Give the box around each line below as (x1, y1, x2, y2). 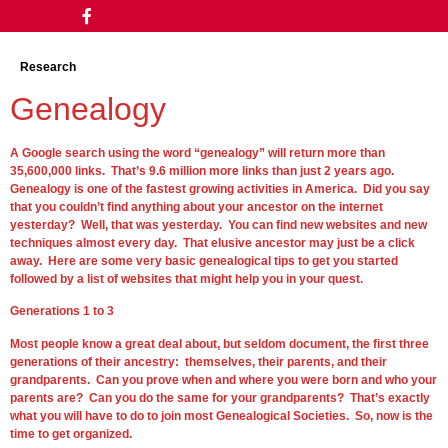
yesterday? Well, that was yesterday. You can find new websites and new (10, 218, 427, 232)
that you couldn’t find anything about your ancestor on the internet (10, 200, 383, 214)
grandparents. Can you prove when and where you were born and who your (10, 372, 437, 387)
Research (20, 60, 76, 74)
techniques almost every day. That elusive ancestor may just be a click (10, 236, 415, 250)
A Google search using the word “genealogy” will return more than (10, 146, 385, 160)
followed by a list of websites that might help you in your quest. (10, 272, 363, 286)
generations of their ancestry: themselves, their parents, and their (10, 354, 387, 369)
